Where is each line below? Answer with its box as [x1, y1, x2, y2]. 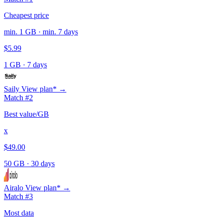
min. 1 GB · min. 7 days [4, 27, 78, 36]
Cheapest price [4, 11, 49, 19]
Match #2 [4, 93, 33, 102]
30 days [31, 159, 55, 168]
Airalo [4, 183, 23, 192]
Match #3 [4, 192, 33, 201]
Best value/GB [4, 109, 49, 118]
